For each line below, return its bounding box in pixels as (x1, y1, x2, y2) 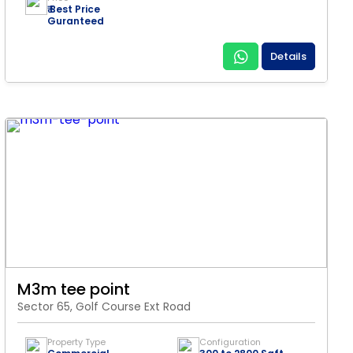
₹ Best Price (47, 2, 100, 16)
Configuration (199, 336, 261, 348)
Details (270, 49, 307, 64)
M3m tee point (17, 278, 130, 300)
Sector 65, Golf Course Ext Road (17, 299, 191, 314)
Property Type (47, 336, 106, 348)
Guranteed (47, 14, 104, 28)
